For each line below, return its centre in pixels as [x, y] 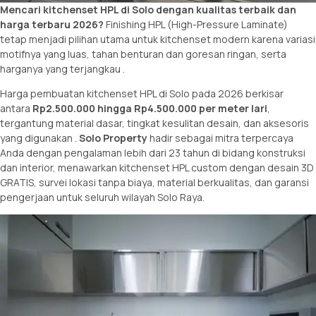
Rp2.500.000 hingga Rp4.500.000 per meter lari [150, 108]
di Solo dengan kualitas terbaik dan [207, 9]
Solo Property [113, 138]
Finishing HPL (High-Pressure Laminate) [196, 24]
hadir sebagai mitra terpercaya [220, 138]
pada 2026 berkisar [237, 93]
